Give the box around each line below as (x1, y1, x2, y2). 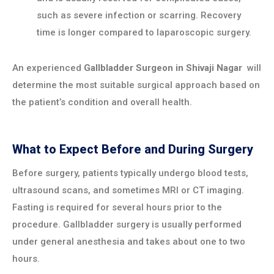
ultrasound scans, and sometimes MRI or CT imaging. (12, 185, 244, 196)
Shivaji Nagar (186, 62, 242, 73)
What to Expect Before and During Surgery (12, 143, 253, 157)
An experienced (12, 62, 84, 73)
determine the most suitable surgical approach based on (12, 79, 260, 91)
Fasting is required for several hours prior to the (12, 202, 222, 213)
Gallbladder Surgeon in (84, 62, 186, 73)
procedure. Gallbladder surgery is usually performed (12, 219, 242, 231)
